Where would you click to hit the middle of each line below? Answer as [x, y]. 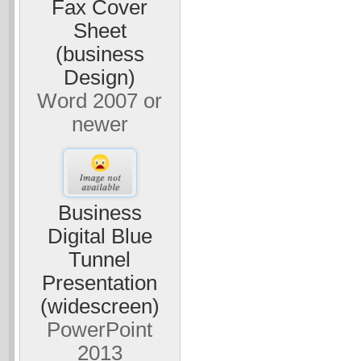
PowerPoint [100, 329]
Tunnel [100, 259]
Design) [100, 77]
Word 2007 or [100, 100]
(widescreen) [100, 306]
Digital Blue [100, 236]
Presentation [100, 282]
